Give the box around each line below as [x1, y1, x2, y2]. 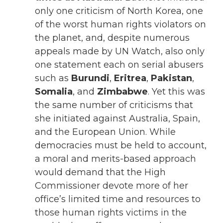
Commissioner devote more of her [35, 180, 188, 192]
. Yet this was [148, 86, 205, 98]
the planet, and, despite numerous [35, 32, 190, 44]
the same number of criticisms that [35, 100, 193, 111]
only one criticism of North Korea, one [35, 5, 203, 17]
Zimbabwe [97, 86, 148, 98]
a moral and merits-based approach [35, 153, 196, 165]
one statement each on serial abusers [35, 59, 204, 71]
